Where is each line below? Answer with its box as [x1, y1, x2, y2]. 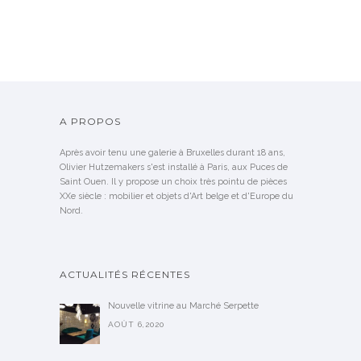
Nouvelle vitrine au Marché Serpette [108, 301, 259, 312]
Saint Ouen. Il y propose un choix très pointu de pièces [60, 176, 287, 188]
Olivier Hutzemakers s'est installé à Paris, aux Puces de [60, 162, 288, 173]
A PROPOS [60, 115, 121, 128]
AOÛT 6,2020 [108, 320, 164, 330]
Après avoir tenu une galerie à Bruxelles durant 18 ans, [60, 147, 285, 159]
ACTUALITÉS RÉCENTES [60, 268, 190, 281]
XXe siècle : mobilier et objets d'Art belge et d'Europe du [60, 191, 293, 202]
